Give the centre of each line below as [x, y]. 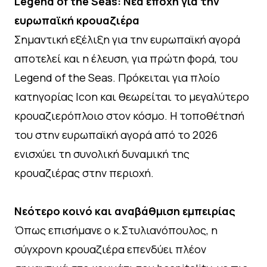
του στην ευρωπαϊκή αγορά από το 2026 [116, 135]
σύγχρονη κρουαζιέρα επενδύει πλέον [110, 249]
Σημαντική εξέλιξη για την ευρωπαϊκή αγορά [127, 40]
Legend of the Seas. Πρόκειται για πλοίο [117, 78]
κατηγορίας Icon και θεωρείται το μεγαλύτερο [132, 97]
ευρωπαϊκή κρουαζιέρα [77, 21]
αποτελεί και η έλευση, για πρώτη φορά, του [126, 59]
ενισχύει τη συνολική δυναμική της [102, 154]
